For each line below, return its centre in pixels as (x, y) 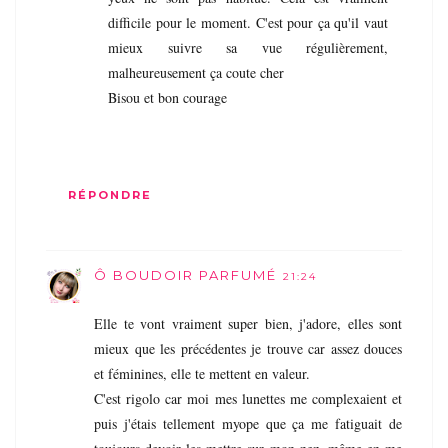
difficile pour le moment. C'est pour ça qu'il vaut (248, 23)
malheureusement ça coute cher (196, 73)
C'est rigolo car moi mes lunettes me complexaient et (248, 398)
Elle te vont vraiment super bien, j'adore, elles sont (248, 323)
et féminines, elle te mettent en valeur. (202, 373)
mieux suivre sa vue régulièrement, (248, 48)
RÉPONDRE (109, 194)
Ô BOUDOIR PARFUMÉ (185, 274)
